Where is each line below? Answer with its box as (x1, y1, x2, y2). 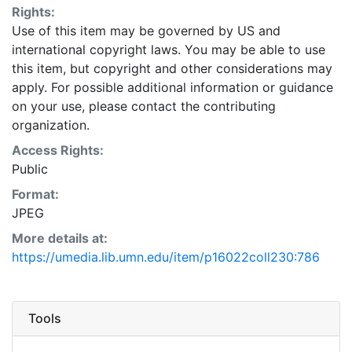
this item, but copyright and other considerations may (12, 60, 332, 76)
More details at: (12, 229, 108, 246)
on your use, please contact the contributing (12, 97, 276, 114)
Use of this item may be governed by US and (12, 22, 280, 38)
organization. (12, 116, 90, 133)
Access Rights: (12, 141, 104, 158)
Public (12, 160, 48, 177)
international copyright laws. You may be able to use (12, 41, 325, 57)
